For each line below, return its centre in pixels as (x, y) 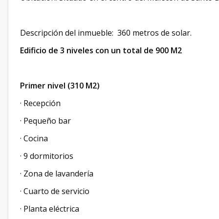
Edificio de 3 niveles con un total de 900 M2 (101, 50)
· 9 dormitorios (47, 156)
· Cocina (34, 138)
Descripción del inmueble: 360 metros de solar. (106, 33)
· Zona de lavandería (57, 174)
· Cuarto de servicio (55, 191)
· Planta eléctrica (50, 209)
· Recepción (40, 103)
